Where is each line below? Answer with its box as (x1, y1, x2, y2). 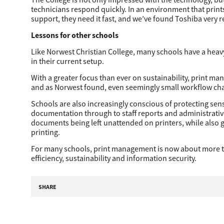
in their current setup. (31, 56, 104, 66)
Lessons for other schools (31, 30, 118, 40)
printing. (31, 127, 60, 137)
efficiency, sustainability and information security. (31, 153, 196, 163)
